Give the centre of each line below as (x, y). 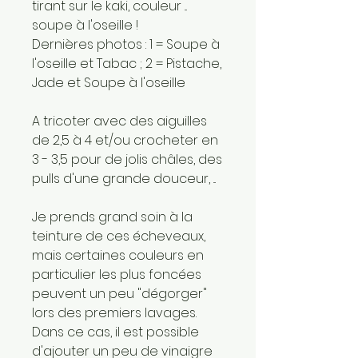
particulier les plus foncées (117, 274)
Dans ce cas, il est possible (115, 332)
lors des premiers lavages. (114, 312)
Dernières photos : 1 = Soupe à (126, 44)
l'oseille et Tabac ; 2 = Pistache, (127, 63)
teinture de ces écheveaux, (119, 236)
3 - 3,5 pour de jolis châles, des (127, 159)
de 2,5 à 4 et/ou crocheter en (125, 140)
